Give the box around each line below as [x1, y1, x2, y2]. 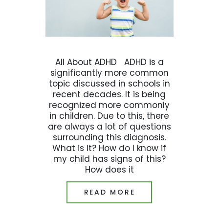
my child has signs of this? [53, 153, 166, 165]
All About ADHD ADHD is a [55, 56, 164, 68]
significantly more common [50, 66, 169, 79]
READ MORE [84, 187, 135, 197]
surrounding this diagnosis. [52, 131, 166, 143]
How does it [85, 163, 134, 175]
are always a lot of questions [47, 120, 171, 132]
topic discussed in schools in [48, 77, 170, 89]
